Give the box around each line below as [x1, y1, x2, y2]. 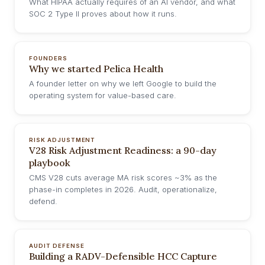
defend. [29, 196, 57, 206]
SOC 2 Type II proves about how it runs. [29, 9, 177, 18]
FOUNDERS [29, 55, 67, 62]
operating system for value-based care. [29, 91, 176, 100]
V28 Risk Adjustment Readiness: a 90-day [29, 144, 216, 156]
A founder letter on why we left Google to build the [29, 79, 216, 88]
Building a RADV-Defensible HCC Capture [29, 250, 217, 262]
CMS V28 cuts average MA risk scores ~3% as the [29, 173, 217, 182]
